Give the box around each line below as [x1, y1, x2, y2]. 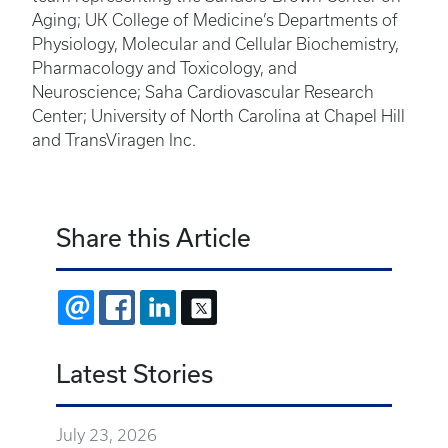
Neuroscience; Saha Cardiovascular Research [32, 83, 374, 102]
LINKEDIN [178, 297, 245, 318]
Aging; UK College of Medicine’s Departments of [32, 11, 398, 30]
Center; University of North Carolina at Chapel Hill [32, 107, 405, 126]
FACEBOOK [137, 297, 217, 318]
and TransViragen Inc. [32, 131, 196, 150]
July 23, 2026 [56, 426, 157, 445]
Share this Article [56, 223, 251, 253]
